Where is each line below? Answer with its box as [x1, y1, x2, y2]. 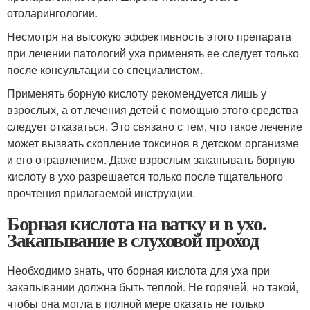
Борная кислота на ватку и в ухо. [7, 209, 266, 237]
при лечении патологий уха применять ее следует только [7, 45, 299, 61]
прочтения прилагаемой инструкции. [7, 185, 195, 201]
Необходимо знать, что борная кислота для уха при [7, 262, 270, 278]
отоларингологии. [7, 5, 98, 21]
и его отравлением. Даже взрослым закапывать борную [7, 152, 295, 167]
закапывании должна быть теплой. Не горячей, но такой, [7, 279, 298, 295]
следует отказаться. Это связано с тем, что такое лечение [7, 118, 302, 134]
